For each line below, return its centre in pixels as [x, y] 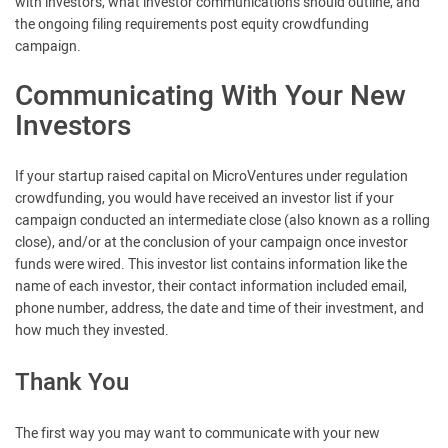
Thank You [72, 382]
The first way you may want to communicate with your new [197, 433]
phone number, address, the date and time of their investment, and [219, 308]
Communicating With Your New [210, 96]
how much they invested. [92, 330]
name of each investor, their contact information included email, [211, 286]
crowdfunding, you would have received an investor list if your [204, 198]
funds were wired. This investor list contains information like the [211, 264]
